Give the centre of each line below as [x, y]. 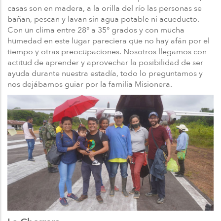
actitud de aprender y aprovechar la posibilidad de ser [105, 62]
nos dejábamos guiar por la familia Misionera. [90, 84]
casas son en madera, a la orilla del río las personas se [105, 8]
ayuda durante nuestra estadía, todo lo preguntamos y [105, 73]
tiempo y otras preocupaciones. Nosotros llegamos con [107, 52]
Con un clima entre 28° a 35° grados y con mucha [96, 30]
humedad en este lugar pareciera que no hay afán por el [109, 41]
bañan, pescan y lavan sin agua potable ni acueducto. [103, 19]
